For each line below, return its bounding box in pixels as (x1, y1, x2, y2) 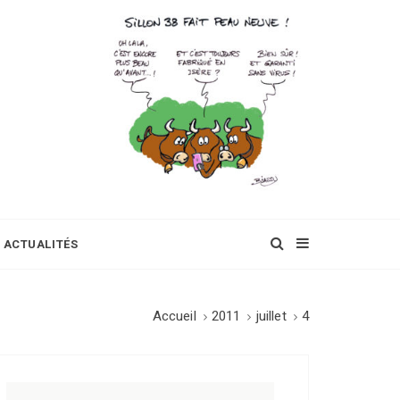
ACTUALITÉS (3, 236, 79, 254)
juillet (255, 306, 287, 327)
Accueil (152, 306, 196, 327)
